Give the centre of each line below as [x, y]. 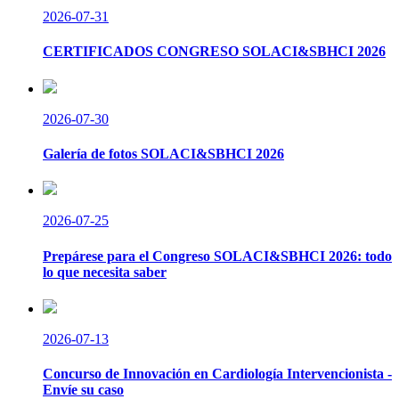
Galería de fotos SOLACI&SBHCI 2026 [163, 154]
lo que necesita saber [105, 272]
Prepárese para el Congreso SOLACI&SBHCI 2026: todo [217, 256]
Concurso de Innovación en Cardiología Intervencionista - [217, 374]
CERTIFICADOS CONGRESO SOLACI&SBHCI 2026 [214, 52]
